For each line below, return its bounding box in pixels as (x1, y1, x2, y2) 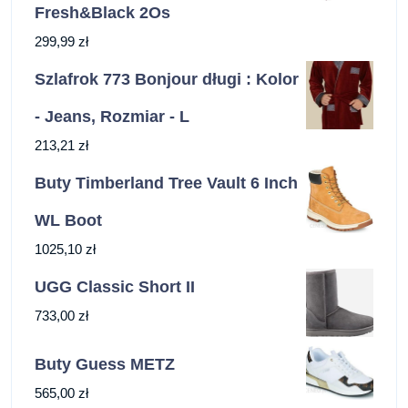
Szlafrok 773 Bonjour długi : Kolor (35, 70, 299, 89)
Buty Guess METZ (35, 354, 175, 373)
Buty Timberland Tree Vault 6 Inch (35, 174, 298, 193)
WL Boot (35, 211, 102, 230)
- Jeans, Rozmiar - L (35, 107, 189, 127)
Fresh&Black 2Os (35, 4, 170, 23)
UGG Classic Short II (35, 278, 195, 297)
